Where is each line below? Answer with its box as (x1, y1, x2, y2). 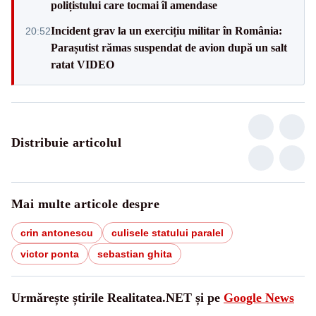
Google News (224, 290, 294, 305)
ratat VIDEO (51, 58, 114, 71)
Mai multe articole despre (11, 196, 160, 211)
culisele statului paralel (111, 226, 224, 238)
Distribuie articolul (11, 135, 121, 150)
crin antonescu (20, 226, 93, 238)
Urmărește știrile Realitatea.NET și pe (11, 290, 224, 305)
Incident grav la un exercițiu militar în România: (51, 24, 282, 37)
